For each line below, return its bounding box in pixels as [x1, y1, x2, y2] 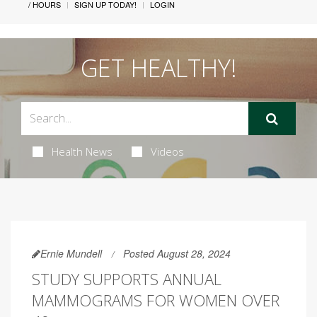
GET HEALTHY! [80, 51, 237, 84]
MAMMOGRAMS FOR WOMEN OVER [32, 289, 279, 311]
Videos [150, 144, 184, 158]
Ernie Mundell [40, 246, 102, 260]
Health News [51, 144, 113, 158]
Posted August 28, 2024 [123, 246, 231, 260]
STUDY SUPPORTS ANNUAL [32, 267, 221, 289]
